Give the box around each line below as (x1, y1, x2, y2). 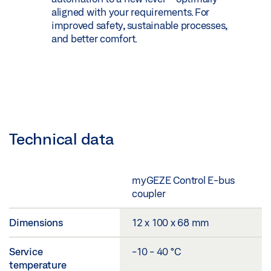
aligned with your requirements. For (51, 6, 210, 18)
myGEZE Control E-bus (132, 174, 235, 186)
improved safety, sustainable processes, (51, 19, 227, 31)
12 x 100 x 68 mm (132, 216, 209, 228)
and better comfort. (51, 33, 138, 45)
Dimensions (9, 216, 63, 228)
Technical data (9, 129, 114, 148)
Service (9, 245, 43, 257)
